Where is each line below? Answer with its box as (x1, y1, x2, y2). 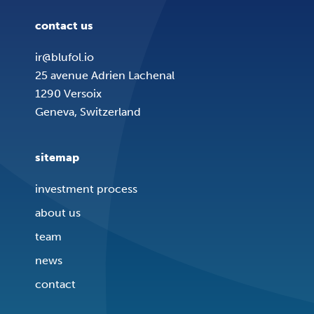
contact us (35, 18, 93, 32)
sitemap (35, 150, 79, 164)
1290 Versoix (35, 86, 102, 100)
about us (35, 205, 81, 219)
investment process (35, 182, 137, 196)
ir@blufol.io (35, 50, 94, 64)
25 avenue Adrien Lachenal (35, 68, 175, 82)
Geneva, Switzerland (35, 104, 141, 118)
